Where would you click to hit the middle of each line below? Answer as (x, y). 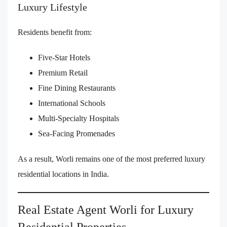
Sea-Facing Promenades (77, 134)
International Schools (72, 103)
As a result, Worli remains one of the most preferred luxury (111, 159)
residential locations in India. (63, 174)
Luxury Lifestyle (52, 7)
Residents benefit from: (55, 32)
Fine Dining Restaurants (77, 88)
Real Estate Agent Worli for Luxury (106, 210)
